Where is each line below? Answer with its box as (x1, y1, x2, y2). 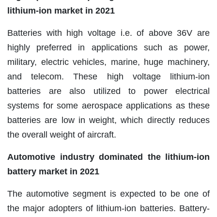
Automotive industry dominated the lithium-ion (7, 152, 210, 162)
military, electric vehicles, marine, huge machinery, (7, 57, 210, 67)
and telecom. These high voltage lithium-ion (7, 71, 210, 81)
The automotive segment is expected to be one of (7, 188, 210, 199)
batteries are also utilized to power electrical (7, 86, 210, 96)
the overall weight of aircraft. (7, 129, 116, 139)
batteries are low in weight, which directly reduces (7, 115, 210, 125)
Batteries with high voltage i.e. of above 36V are (7, 28, 210, 38)
